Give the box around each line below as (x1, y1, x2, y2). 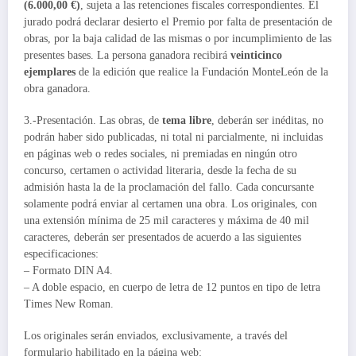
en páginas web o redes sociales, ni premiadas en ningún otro (24, 147, 297, 160)
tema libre (162, 114, 211, 126)
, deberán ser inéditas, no (211, 114, 323, 126)
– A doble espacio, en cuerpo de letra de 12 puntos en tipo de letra (24, 281, 320, 293)
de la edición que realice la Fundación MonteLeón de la (75, 65, 328, 78)
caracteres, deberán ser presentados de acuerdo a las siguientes (24, 230, 301, 243)
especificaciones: (24, 247, 99, 260)
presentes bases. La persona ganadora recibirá (24, 48, 230, 61)
